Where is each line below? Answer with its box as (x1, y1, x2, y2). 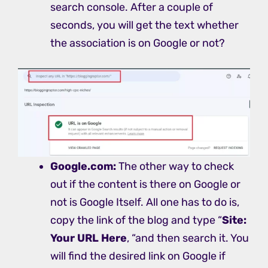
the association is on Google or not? (50, 36, 225, 50)
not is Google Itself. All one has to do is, (50, 195, 239, 209)
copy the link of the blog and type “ (50, 213, 222, 227)
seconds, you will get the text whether (50, 18, 239, 32)
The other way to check (116, 159, 234, 173)
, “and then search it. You (127, 231, 249, 245)
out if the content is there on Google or (50, 177, 240, 191)
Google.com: (50, 159, 116, 173)
